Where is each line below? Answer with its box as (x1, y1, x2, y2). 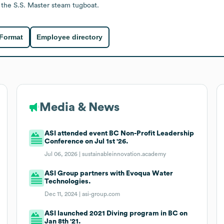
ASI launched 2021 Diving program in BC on (44, 209, 188, 217)
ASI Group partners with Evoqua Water (44, 169, 173, 177)
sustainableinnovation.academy (82, 150, 166, 157)
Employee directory (36, 33, 103, 41)
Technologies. (44, 177, 91, 185)
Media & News (39, 101, 119, 113)
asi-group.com (82, 190, 120, 197)
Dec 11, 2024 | (44, 190, 82, 197)
